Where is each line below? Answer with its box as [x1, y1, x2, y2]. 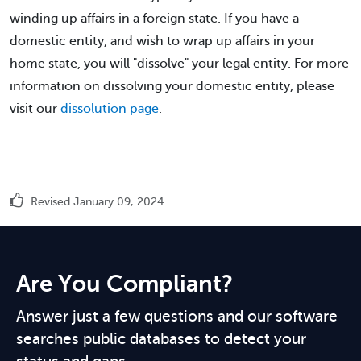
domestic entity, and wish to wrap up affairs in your [10, 34, 315, 48]
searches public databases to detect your [16, 330, 306, 347]
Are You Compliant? [16, 271, 233, 297]
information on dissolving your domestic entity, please [10, 79, 334, 93]
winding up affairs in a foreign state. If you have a [10, 11, 299, 26]
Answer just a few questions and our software [16, 308, 338, 325]
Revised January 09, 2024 [27, 196, 164, 208]
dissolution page [60, 102, 159, 116]
